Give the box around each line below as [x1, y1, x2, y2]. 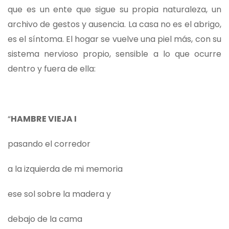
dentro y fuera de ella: [8, 63, 96, 75]
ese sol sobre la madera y [8, 188, 111, 200]
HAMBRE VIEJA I [11, 113, 77, 125]
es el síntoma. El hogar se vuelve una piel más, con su [8, 33, 221, 45]
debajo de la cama [8, 213, 82, 225]
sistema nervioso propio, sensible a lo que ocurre [8, 48, 221, 60]
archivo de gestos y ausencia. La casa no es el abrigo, [8, 18, 221, 31]
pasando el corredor [8, 138, 90, 150]
